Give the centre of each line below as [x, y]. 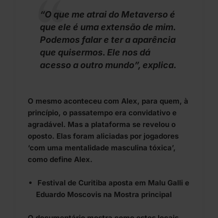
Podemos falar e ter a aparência [108, 40]
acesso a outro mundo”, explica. [108, 65]
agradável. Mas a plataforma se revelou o [102, 125]
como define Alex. [60, 160]
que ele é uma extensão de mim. [108, 27]
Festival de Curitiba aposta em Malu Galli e [114, 183]
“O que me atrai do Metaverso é [108, 15]
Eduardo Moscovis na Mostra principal [104, 195]
